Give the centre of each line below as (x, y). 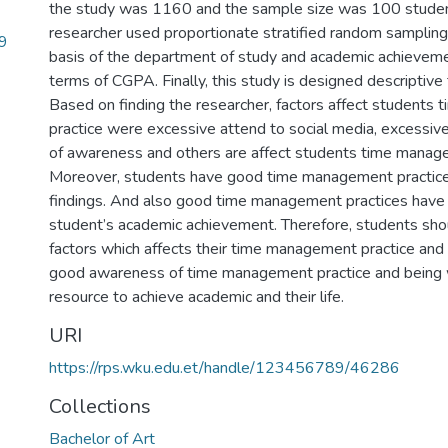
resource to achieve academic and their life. (196, 297)
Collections (100, 406)
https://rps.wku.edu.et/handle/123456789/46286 (224, 368)
